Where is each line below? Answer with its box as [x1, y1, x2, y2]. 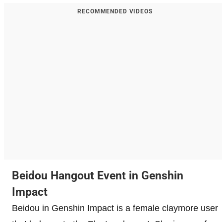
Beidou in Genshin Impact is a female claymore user [12, 203, 218, 213]
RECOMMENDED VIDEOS [77, 7, 153, 15]
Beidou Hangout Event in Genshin [12, 168, 183, 182]
